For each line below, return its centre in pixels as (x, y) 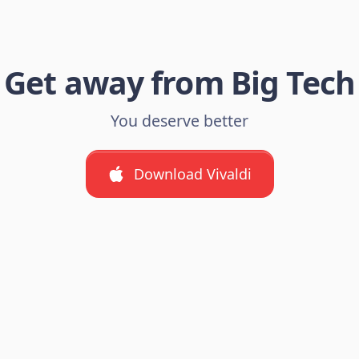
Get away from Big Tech (179, 82)
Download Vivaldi (192, 173)
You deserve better (179, 120)
